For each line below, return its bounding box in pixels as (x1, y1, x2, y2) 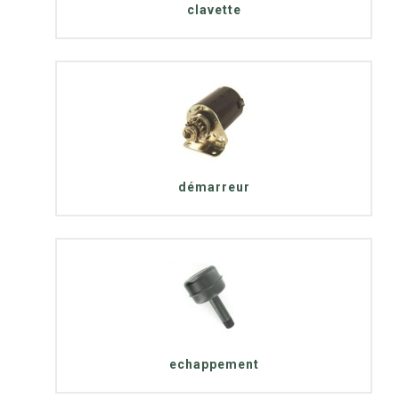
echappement (168, 356, 259, 371)
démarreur (177, 179, 250, 194)
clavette (186, 2, 241, 17)
